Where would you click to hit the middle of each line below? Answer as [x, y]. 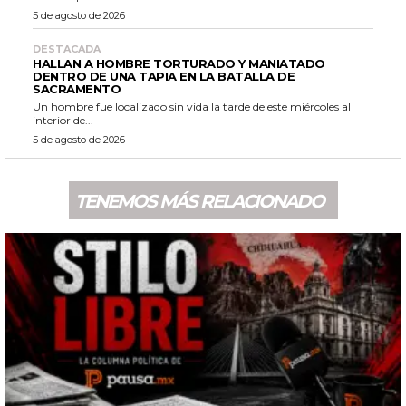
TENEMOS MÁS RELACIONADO [199, 201]
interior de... [63, 120]
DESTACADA [67, 48]
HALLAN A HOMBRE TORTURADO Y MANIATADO [179, 63]
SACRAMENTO [77, 88]
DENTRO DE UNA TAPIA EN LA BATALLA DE [164, 76]
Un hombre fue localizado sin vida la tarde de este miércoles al [192, 106]
